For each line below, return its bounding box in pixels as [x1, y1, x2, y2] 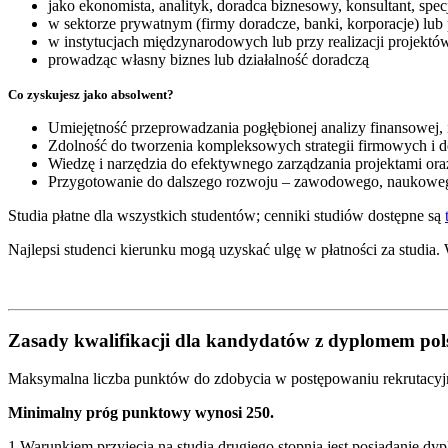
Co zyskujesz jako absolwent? [8, 86, 174, 102]
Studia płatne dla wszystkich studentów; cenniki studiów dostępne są [8, 206, 445, 224]
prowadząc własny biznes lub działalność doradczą [48, 50, 369, 68]
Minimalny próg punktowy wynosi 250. [8, 404, 274, 422]
